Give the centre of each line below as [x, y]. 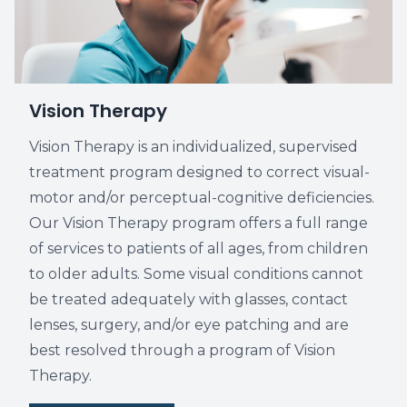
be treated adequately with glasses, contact [189, 299]
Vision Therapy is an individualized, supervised [194, 147]
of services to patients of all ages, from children [199, 248]
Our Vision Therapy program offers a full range [199, 223]
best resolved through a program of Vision [182, 350]
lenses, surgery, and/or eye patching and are [189, 325]
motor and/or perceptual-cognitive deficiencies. [202, 198]
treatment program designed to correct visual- [199, 172]
